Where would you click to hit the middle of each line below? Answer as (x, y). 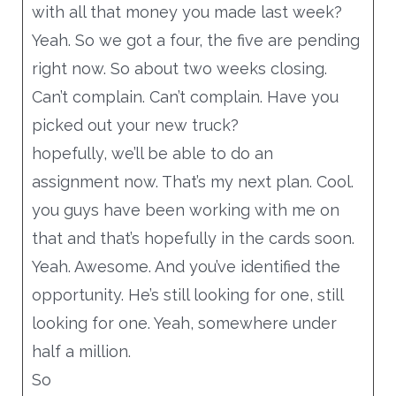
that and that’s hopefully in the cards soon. (193, 238)
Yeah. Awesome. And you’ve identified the (186, 266)
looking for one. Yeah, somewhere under (184, 323)
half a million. (81, 351)
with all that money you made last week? (187, 11)
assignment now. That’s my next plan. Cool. (192, 181)
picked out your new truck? (135, 125)
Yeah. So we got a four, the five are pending (195, 40)
